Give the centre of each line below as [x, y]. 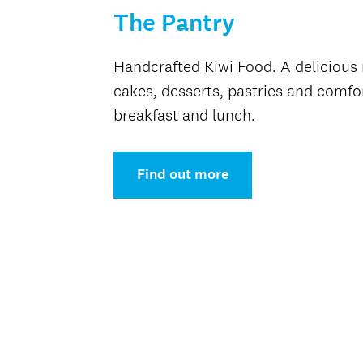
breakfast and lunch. [184, 115]
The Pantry [174, 23]
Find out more [182, 175]
